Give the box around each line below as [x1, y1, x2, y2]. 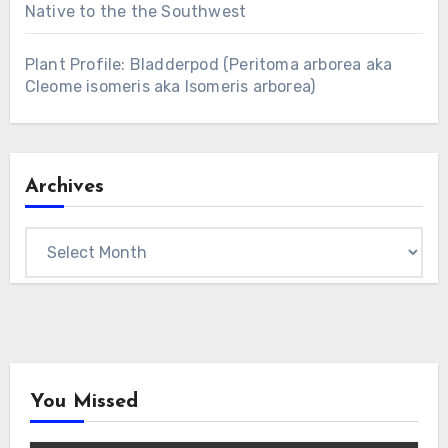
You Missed [29, 392, 138, 413]
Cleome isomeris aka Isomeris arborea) [24, 77, 316, 97]
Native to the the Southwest [24, 2, 247, 22]
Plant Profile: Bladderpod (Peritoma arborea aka [24, 55, 393, 75]
